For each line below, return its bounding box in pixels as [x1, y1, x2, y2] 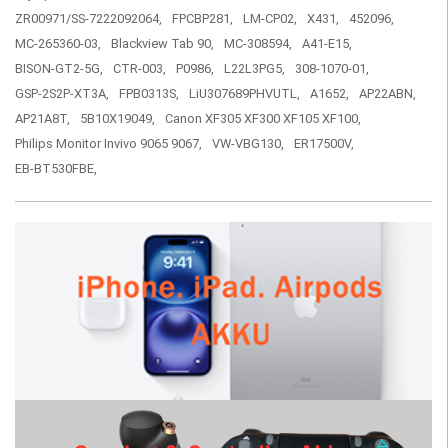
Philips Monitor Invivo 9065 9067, [15, 136, 202, 152]
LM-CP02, [243, 11, 297, 27]
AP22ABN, [359, 86, 416, 102]
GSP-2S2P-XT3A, [15, 86, 109, 102]
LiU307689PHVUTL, [189, 86, 300, 102]
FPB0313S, [119, 86, 179, 102]
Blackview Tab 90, [111, 36, 214, 52]
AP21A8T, [15, 111, 70, 127]
